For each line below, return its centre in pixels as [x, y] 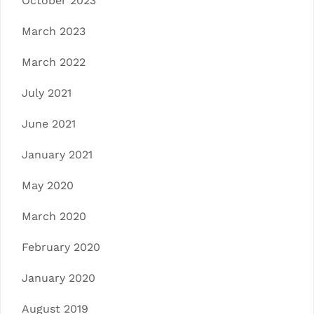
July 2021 [47, 93]
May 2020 [48, 185]
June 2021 [49, 123]
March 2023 [54, 31]
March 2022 [54, 62]
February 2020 [61, 247]
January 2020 [59, 278]
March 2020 [54, 216]
